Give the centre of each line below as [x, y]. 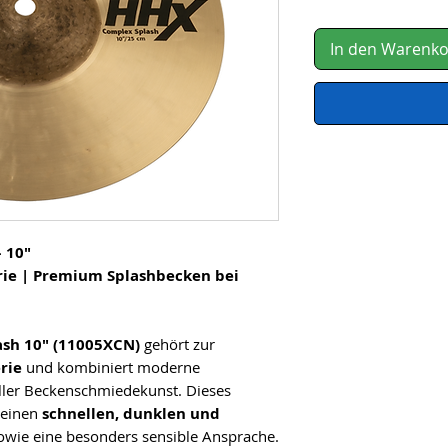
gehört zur [177, 343]
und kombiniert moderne [111, 366]
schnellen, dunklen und [131, 413]
